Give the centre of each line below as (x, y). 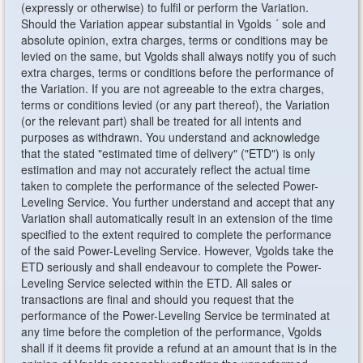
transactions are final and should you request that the (158, 299)
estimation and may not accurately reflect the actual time (166, 169)
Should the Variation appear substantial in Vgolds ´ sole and (174, 23)
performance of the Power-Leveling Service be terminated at (176, 315)
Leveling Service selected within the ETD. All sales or (157, 283)
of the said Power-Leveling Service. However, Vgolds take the (178, 250)
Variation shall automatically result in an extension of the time (177, 218)
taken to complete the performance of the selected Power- (170, 186)
